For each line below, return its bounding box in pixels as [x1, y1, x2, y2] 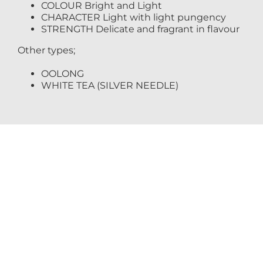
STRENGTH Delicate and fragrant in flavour [41, 23, 240, 35]
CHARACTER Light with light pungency [41, 12, 226, 23]
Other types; [17, 45, 75, 56]
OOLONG [41, 68, 84, 80]
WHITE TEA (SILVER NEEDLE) [41, 80, 178, 92]
